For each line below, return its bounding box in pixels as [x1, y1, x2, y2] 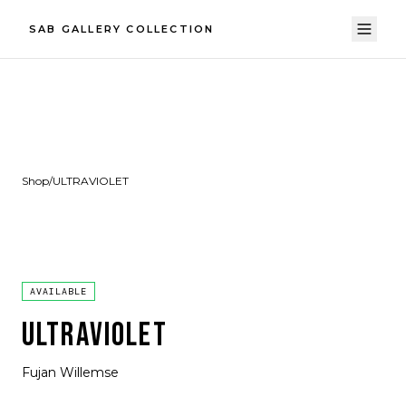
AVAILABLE [30, 285, 87, 297]
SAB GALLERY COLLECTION [29, 23, 215, 35]
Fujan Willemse [22, 364, 119, 381]
